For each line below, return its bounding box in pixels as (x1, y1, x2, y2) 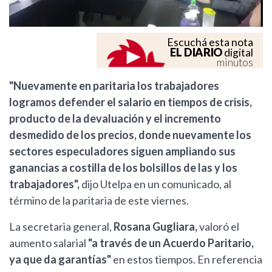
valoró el (199, 220, 239, 234)
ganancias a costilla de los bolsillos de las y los (9, 161, 237, 175)
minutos (217, 56, 253, 69)
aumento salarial (9, 236, 88, 250)
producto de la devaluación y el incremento (9, 112, 221, 126)
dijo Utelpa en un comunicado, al (80, 177, 231, 191)
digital (222, 46, 253, 59)
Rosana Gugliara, (114, 220, 199, 234)
